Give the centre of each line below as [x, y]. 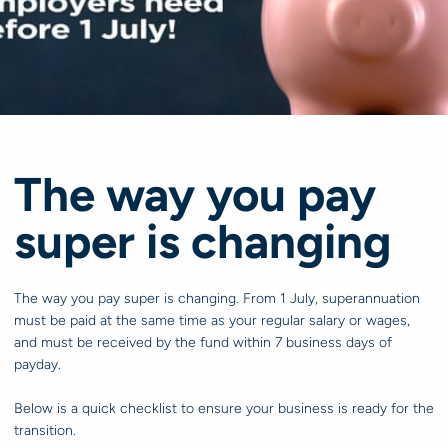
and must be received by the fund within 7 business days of [203, 342]
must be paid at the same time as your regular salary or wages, [212, 320]
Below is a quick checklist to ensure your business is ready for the [224, 408]
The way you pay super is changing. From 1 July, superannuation [217, 298]
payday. [37, 364]
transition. [45, 430]
